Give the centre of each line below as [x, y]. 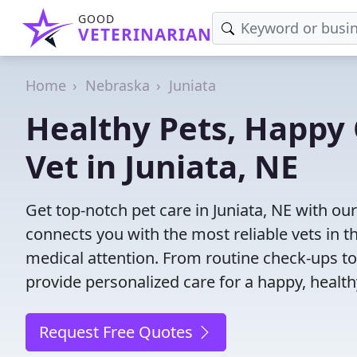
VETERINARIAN [145, 34]
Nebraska [118, 85]
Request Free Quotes [118, 332]
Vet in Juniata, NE [162, 166]
